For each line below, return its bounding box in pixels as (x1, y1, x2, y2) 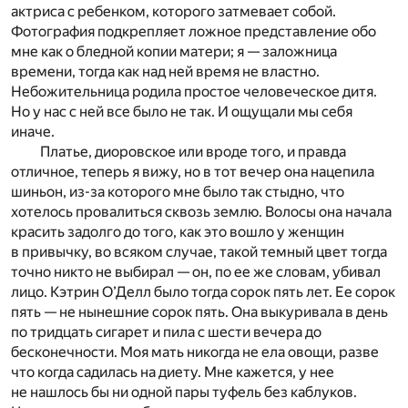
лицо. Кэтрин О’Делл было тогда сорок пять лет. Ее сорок (11, 283, 395, 301)
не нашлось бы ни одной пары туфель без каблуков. (11, 383, 357, 402)
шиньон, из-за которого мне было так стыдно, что (11, 183, 344, 201)
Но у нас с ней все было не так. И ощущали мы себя (11, 103, 352, 121)
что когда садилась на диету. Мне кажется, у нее (11, 363, 334, 382)
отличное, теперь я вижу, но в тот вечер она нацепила (11, 163, 374, 181)
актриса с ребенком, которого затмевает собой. (11, 3, 336, 21)
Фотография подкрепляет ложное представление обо (11, 23, 376, 41)
